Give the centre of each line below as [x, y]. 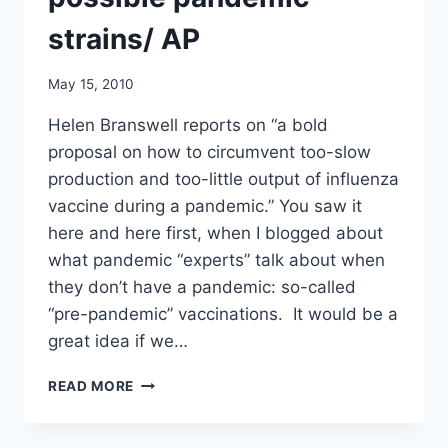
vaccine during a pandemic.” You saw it [205, 205]
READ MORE [91, 385]
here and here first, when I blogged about [215, 232]
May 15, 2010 [91, 83]
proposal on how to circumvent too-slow [209, 151]
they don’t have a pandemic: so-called [202, 286]
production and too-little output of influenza [223, 178]
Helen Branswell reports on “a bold [188, 124]
